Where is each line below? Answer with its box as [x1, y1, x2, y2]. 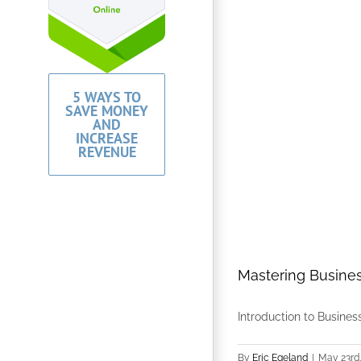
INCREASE [76, 129, 138, 148]
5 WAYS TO [73, 88, 141, 107]
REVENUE [77, 143, 136, 162]
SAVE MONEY [65, 102, 148, 121]
